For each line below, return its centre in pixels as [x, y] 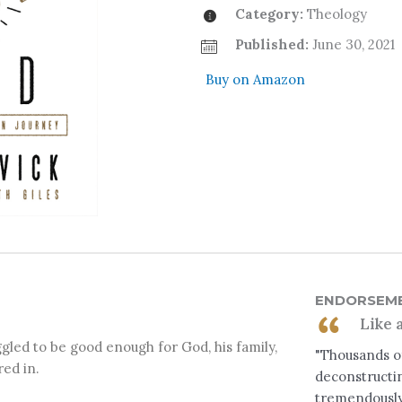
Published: [272, 45]
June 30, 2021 [352, 45]
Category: [269, 14]
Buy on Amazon [255, 80]
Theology [335, 14]
